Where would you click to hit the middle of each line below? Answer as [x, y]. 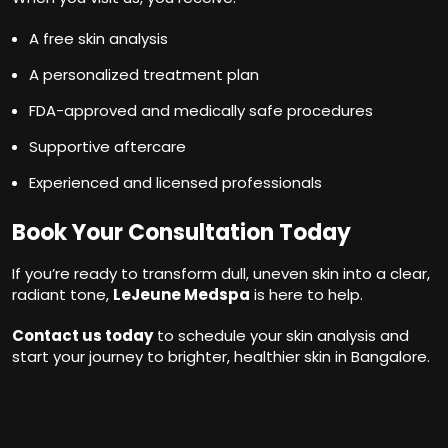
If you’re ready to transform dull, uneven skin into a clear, [221, 273]
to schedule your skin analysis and [281, 335]
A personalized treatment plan [144, 74]
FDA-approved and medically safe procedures [201, 110]
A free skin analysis [98, 38]
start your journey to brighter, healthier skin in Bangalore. [221, 356]
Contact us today [82, 335]
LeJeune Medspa [181, 294]
